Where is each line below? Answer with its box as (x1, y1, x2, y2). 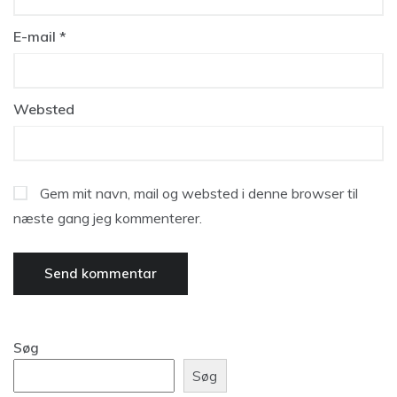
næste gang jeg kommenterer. (13, 209, 202, 227)
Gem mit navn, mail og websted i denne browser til (40, 184, 358, 202)
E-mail (13, 27, 59, 45)
